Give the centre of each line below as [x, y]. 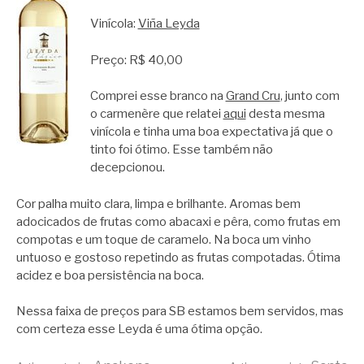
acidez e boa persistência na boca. [110, 275]
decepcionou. [127, 167]
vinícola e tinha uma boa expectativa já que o [211, 132]
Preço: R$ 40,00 [136, 60]
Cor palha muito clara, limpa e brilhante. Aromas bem [158, 204]
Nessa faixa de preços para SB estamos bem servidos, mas [180, 311]
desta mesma [285, 114]
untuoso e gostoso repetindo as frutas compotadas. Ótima [178, 257]
